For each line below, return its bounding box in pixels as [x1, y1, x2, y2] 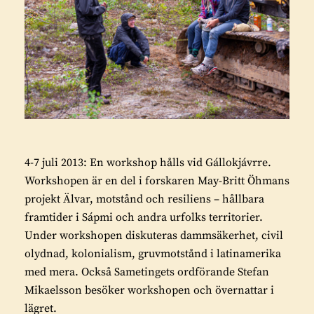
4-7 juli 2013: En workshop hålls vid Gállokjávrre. [25, 155, 271, 170]
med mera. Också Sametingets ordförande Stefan [25, 264, 269, 279]
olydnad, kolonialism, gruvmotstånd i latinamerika [25, 246, 281, 261]
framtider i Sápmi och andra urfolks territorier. [25, 210, 263, 224]
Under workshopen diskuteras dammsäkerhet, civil [25, 228, 283, 243]
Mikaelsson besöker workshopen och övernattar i [25, 282, 274, 297]
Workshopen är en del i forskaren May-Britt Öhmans [25, 173, 289, 188]
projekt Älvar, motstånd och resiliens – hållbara [25, 191, 264, 206]
